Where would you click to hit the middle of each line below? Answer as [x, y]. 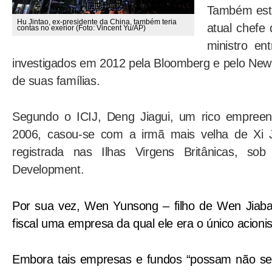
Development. [48, 170]
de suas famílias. [56, 81]
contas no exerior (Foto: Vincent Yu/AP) [81, 28]
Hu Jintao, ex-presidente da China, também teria [97, 22]
